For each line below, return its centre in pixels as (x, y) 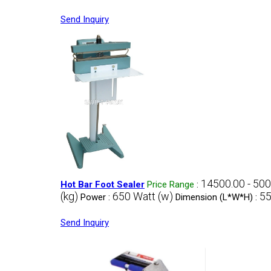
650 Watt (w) (143, 196)
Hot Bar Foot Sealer (103, 184)
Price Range (171, 184)
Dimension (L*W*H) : (217, 197)
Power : (96, 197)
